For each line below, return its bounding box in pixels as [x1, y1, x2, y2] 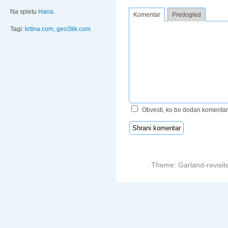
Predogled [172, 11, 201, 18]
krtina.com [25, 25, 53, 33]
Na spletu [10, 8, 38, 16]
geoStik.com [56, 25, 91, 33]
